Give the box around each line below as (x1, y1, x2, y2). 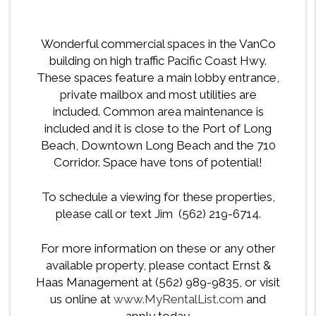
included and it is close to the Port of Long (44, 121, 272, 136)
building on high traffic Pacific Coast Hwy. (49, 54, 267, 68)
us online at (50, 292, 114, 307)
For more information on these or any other (40, 241, 276, 256)
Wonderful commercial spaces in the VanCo (40, 37, 276, 51)
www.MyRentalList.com (114, 292, 246, 307)
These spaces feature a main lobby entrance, (37, 71, 279, 85)
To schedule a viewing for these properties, (41, 190, 275, 205)
